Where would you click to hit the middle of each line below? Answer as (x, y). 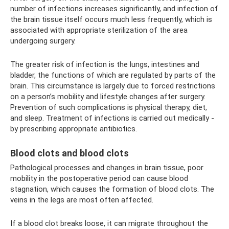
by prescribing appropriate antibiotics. (74, 129)
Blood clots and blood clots (70, 153)
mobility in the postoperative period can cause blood (99, 178)
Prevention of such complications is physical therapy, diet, (109, 107)
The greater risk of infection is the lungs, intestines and (105, 64)
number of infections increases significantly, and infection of (114, 8)
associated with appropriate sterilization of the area (99, 30)
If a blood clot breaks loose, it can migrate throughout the (109, 223)
